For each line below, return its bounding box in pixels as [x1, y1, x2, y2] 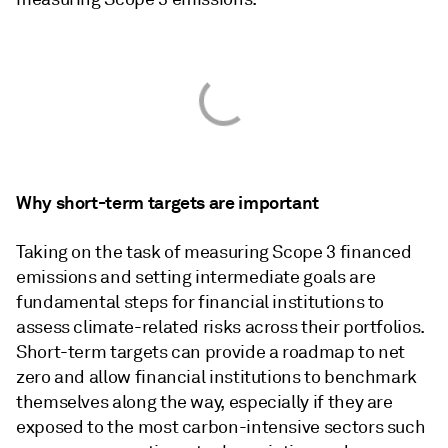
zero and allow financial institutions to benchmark [16, 366, 418, 388]
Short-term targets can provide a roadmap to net [16, 341, 406, 363]
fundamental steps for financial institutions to [16, 291, 385, 313]
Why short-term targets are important [16, 191, 320, 214]
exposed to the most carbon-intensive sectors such [16, 416, 426, 438]
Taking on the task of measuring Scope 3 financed [16, 241, 412, 263]
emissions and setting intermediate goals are [16, 266, 376, 288]
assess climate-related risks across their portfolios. [16, 316, 424, 338]
